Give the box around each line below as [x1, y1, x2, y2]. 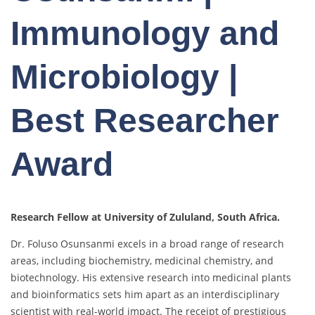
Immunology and [11, 15, 279, 53]
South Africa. [214, 210, 280, 224]
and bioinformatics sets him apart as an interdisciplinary [11, 288, 279, 302]
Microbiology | [11, 58, 238, 96]
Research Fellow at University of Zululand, [11, 210, 214, 224]
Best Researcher [11, 102, 279, 140]
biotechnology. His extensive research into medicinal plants [11, 271, 291, 285]
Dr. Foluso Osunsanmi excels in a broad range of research [11, 237, 284, 251]
